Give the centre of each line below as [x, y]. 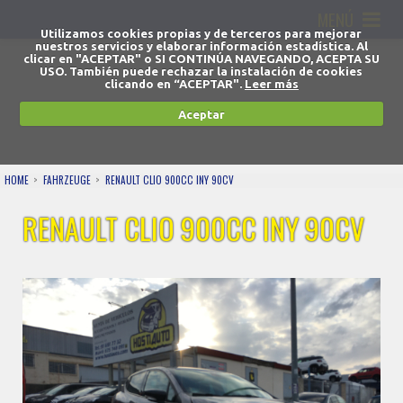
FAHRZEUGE [67, 180]
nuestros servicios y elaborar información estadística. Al [201, 46]
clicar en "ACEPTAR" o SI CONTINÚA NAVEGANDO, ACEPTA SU [201, 58]
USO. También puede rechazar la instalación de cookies [201, 71]
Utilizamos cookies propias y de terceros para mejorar [201, 33]
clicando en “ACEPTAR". [174, 84]
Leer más [271, 84]
